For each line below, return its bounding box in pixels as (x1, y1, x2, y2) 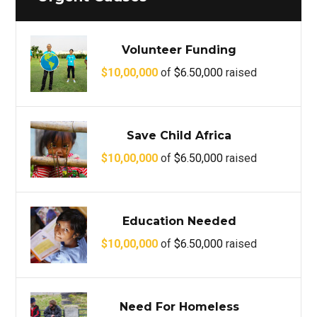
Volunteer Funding (122, 43, 237, 57)
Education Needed (122, 214, 236, 229)
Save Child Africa (127, 129, 232, 143)
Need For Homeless (119, 300, 239, 314)
